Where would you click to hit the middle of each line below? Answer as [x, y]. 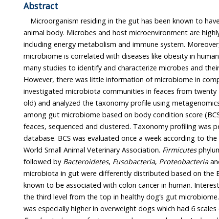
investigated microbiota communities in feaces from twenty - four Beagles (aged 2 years [100, 91]
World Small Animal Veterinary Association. [125, 150]
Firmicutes [179, 150]
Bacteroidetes [86, 162]
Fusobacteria [134, 162]
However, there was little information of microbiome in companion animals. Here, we [109, 80]
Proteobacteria [184, 162]
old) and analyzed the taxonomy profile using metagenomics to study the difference [88, 103]
